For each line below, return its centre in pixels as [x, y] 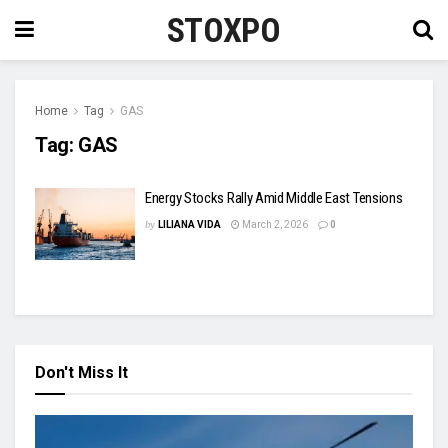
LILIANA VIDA [189, 224]
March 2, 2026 [273, 224]
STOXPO [223, 30]
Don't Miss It [81, 372]
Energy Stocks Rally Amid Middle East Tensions [274, 198]
